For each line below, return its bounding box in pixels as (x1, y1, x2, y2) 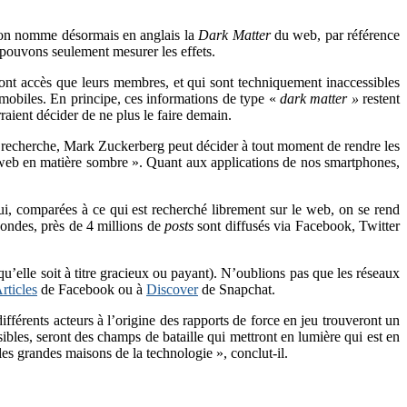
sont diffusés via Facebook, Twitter (194, 217, 401, 233)
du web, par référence (270, 26, 401, 43)
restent (358, 90, 401, 106)
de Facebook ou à (37, 281, 146, 297)
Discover (146, 281, 198, 297)
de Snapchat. (198, 281, 275, 297)
